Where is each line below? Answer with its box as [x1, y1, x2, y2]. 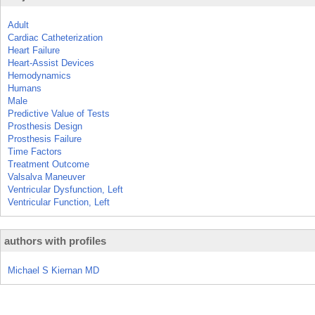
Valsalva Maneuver [8, 172, 85, 182]
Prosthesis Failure [8, 134, 82, 144]
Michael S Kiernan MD [8, 265, 99, 276]
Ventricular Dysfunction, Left [8, 184, 123, 195]
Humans [8, 83, 41, 94]
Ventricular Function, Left [8, 197, 110, 207]
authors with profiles [4, 235, 106, 247]
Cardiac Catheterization [8, 32, 103, 43]
